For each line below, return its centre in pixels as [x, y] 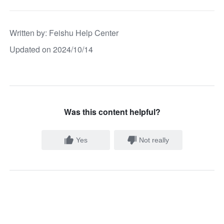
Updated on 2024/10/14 [51, 49]
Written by [27, 33]
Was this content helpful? [112, 112]
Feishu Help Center [84, 33]
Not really [154, 140]
